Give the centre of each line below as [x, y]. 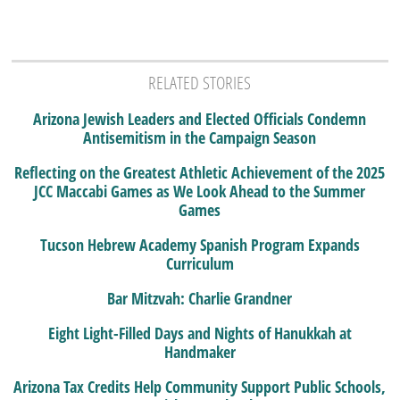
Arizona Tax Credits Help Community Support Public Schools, [200, 387]
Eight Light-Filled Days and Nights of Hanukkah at [200, 333]
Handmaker [200, 352]
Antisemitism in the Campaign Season [200, 138]
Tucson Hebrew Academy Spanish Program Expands [200, 245]
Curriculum [200, 264]
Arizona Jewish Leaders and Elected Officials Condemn [200, 119]
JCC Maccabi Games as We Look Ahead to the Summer [200, 192]
